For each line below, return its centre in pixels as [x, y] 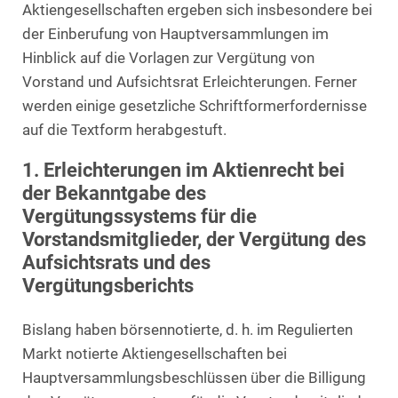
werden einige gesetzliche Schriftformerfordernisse [195, 107]
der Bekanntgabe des [114, 192]
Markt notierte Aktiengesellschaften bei [155, 354]
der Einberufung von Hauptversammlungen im [175, 35]
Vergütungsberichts [108, 285]
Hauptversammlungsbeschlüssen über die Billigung [194, 378]
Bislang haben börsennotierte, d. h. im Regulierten [187, 330]
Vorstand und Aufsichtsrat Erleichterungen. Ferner [190, 83]
